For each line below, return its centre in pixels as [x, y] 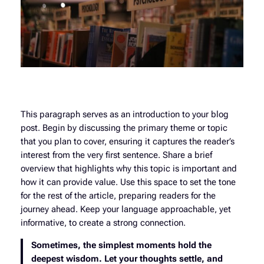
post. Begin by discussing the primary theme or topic [124, 128]
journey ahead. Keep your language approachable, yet [126, 210]
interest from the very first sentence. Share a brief [116, 156]
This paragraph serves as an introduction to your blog [124, 115]
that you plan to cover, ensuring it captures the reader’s [127, 142]
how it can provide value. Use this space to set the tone [128, 183]
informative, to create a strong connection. [103, 223]
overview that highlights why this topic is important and [128, 169]
